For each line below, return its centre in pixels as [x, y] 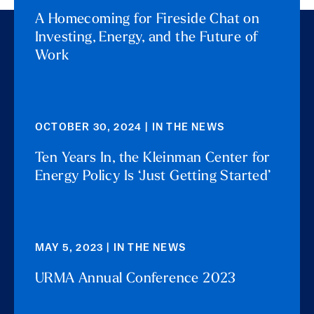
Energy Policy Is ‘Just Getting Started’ [153, 176]
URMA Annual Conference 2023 [136, 279]
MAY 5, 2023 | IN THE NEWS [110, 248]
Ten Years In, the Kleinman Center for [153, 158]
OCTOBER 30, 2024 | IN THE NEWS [130, 128]
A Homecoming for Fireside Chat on [148, 19]
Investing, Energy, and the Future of [147, 37]
